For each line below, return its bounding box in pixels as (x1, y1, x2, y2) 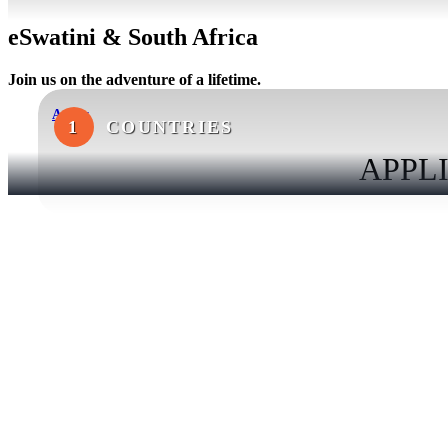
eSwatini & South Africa (8, 23, 258, 50)
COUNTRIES (106, 116, 234, 137)
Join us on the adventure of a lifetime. (8, 70, 261, 88)
